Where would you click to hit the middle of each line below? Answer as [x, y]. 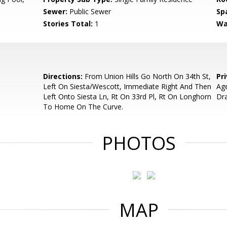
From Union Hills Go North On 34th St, [147, 76]
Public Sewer [89, 11]
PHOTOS [139, 143]
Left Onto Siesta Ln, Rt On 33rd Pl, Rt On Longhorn [127, 97]
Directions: [63, 76]
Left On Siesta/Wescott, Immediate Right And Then [127, 86]
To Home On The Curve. [83, 107]
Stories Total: [68, 24]
